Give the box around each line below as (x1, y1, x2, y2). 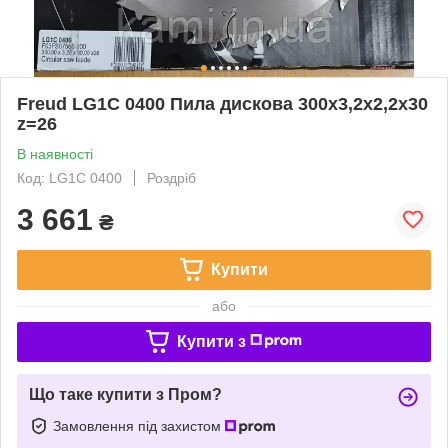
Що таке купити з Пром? (29, 385, 222, 403)
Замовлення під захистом (53, 417, 225, 434)
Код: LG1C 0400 (17, 169, 122, 186)
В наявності (17, 145, 93, 162)
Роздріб (147, 169, 196, 186)
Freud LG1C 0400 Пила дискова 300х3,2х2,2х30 (17, 93, 428, 114)
